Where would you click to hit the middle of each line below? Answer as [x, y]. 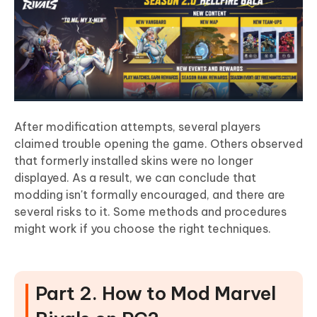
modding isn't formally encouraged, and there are [150, 194]
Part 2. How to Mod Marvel [156, 293]
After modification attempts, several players [137, 126]
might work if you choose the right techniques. [143, 228]
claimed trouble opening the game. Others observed [158, 143]
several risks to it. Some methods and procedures [150, 211]
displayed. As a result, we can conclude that [135, 177]
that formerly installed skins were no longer [134, 160]
